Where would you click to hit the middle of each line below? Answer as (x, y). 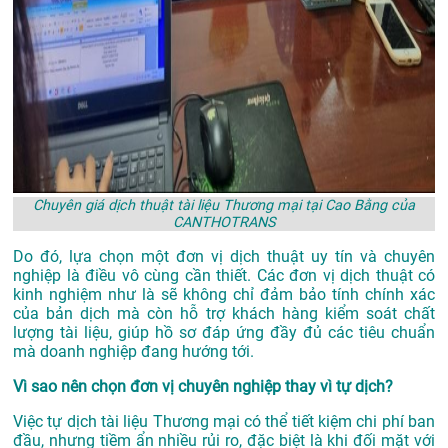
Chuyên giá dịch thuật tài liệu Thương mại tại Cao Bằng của (224, 206)
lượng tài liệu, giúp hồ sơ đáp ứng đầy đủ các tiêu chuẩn (224, 333)
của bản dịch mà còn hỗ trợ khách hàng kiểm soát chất (224, 314)
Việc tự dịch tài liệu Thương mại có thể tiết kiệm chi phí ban (224, 422)
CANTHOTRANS (224, 223)
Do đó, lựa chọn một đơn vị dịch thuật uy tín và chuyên (224, 257)
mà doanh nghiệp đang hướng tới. (133, 352)
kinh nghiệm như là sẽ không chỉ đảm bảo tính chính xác (224, 295)
